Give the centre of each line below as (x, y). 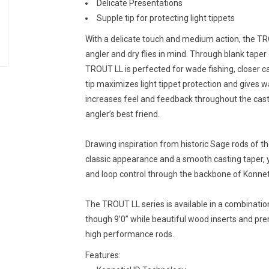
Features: (103, 255)
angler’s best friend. (122, 114)
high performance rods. (129, 234)
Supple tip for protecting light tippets (165, 18)
